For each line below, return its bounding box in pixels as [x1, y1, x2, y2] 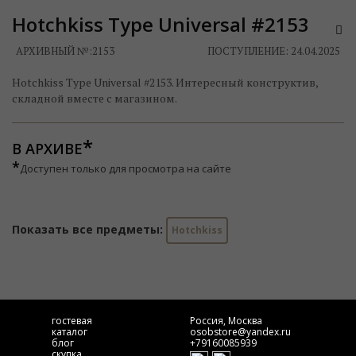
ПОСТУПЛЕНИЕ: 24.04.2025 [207, 44, 340, 59]
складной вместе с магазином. [12, 91, 177, 106]
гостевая [52, 314, 92, 328]
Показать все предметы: [12, 222, 166, 238]
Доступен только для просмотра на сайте [20, 161, 231, 176]
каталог [52, 325, 87, 339]
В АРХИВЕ [12, 139, 83, 159]
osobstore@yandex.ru [190, 325, 291, 339]
